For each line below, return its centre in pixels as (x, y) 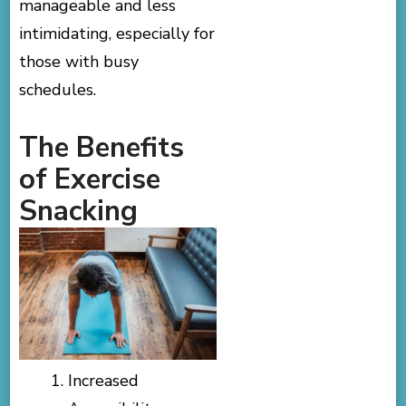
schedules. (58, 90)
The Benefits (102, 148)
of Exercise (90, 180)
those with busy (79, 62)
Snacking (79, 212)
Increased (104, 380)
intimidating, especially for (117, 34)
